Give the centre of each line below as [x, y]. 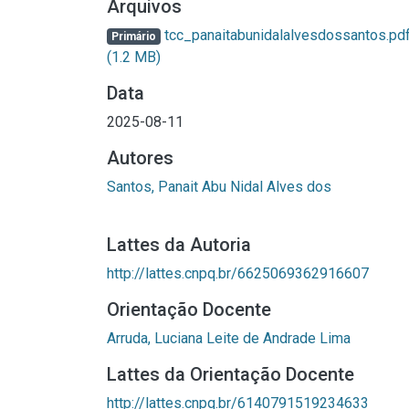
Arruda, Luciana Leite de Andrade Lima [229, 338]
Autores [140, 158]
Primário [133, 37]
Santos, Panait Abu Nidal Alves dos [219, 187]
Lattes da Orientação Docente [231, 374]
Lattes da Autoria [179, 245]
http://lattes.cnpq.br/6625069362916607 [238, 273]
